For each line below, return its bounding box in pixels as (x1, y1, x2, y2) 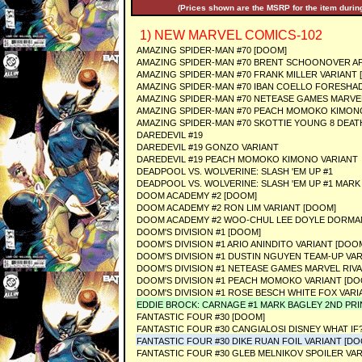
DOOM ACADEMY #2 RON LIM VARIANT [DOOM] (137, 203, 336, 213)
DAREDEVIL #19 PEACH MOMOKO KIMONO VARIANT (137, 154, 358, 164)
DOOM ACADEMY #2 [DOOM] (137, 191, 257, 200)
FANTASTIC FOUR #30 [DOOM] (137, 312, 265, 322)
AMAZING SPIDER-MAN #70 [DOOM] (137, 45, 287, 55)
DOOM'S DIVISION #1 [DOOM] (137, 227, 261, 237)
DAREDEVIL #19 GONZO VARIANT (137, 142, 279, 152)
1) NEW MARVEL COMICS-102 (137, 28, 322, 42)
